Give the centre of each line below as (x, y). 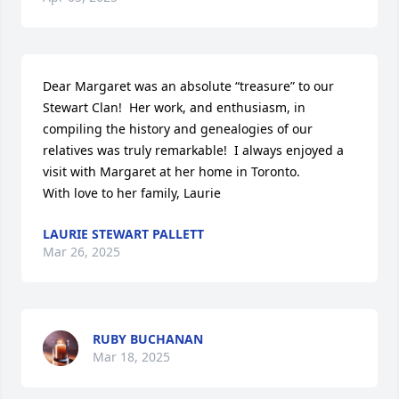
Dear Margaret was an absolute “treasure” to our (188, 86)
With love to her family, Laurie (132, 193)
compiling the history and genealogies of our (178, 129)
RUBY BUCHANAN (148, 339)
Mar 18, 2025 (131, 357)
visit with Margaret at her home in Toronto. (173, 171)
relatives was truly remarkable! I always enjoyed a (193, 150)
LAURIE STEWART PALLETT (123, 234)
